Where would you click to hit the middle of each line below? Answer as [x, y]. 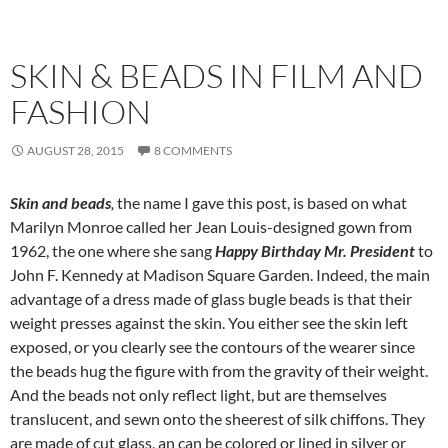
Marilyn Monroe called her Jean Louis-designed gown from [211, 226]
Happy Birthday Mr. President [315, 250]
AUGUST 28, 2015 [75, 150]
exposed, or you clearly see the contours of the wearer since [212, 346]
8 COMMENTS [193, 150]
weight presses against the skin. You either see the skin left [209, 322]
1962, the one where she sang [112, 250]
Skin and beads [60, 202]
